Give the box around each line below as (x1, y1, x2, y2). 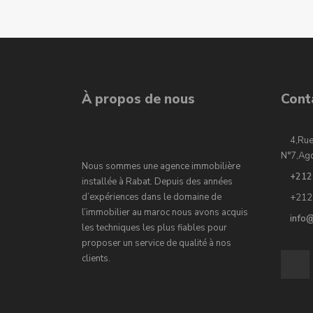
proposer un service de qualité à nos (82, 237, 231, 249)
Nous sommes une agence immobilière (82, 160, 240, 173)
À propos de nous (82, 90, 195, 108)
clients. (82, 252, 110, 265)
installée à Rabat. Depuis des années (82, 175, 233, 188)
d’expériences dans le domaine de (82, 191, 221, 203)
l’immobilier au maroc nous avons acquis (82, 206, 248, 219)
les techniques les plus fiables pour (82, 221, 227, 234)
